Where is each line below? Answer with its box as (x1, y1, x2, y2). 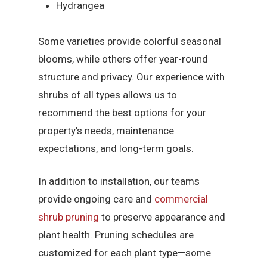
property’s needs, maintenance (38, 124, 175, 136)
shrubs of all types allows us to (38, 88, 178, 101)
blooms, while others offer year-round (38, 52, 209, 65)
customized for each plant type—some (38, 247, 212, 259)
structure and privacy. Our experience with (38, 70, 225, 83)
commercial (154, 193, 209, 206)
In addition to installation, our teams (38, 175, 200, 188)
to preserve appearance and (99, 211, 226, 223)
